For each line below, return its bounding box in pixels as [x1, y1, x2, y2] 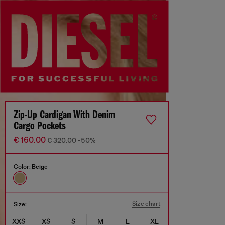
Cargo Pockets [14, 121, 66, 133]
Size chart [132, 200, 160, 208]
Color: [14, 163, 32, 171]
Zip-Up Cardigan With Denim [14, 109, 115, 122]
